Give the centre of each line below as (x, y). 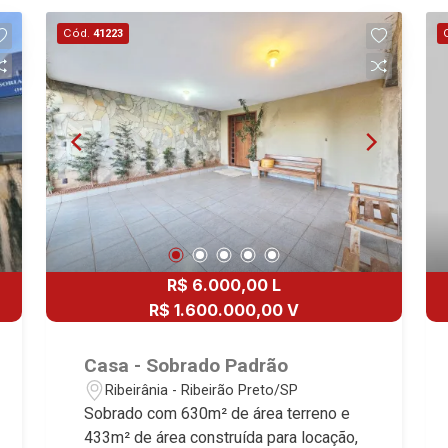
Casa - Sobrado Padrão (186, 365)
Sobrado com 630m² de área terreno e (217, 413)
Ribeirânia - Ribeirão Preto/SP (202, 390)
